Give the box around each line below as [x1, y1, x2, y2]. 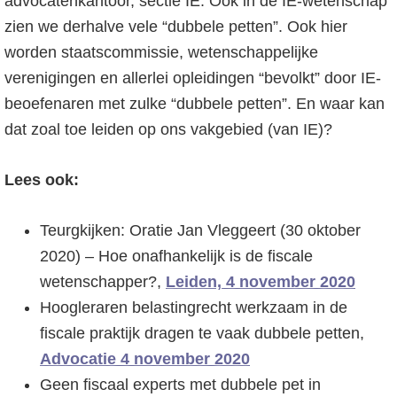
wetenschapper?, [40, 273, 166, 291]
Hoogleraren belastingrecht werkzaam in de [40, 299, 347, 316]
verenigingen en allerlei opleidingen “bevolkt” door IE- [4, 69, 381, 87]
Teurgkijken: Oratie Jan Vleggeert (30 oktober [40, 222, 361, 239]
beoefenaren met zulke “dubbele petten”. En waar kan [4, 95, 385, 113]
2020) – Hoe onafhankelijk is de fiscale [40, 247, 313, 265]
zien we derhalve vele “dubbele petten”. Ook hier [4, 18, 347, 35]
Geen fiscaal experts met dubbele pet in [40, 376, 321, 393]
